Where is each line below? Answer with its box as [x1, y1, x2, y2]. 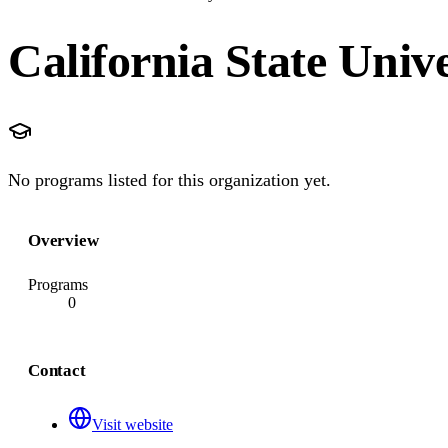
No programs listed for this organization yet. [8, 170, 331, 191]
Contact [28, 361, 86, 381]
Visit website [92, 416, 173, 434]
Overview [28, 231, 99, 251]
